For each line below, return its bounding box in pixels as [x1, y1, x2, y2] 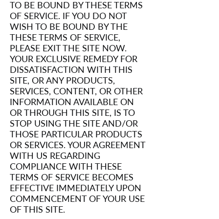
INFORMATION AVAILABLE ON [10, 96, 134, 107]
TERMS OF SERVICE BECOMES [10, 172, 133, 182]
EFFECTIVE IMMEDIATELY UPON [10, 182, 141, 193]
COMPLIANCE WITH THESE [10, 161, 122, 172]
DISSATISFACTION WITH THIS [10, 64, 132, 75]
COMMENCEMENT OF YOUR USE [10, 193, 145, 204]
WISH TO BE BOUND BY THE [10, 21, 128, 32]
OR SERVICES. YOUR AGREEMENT [10, 139, 145, 150]
